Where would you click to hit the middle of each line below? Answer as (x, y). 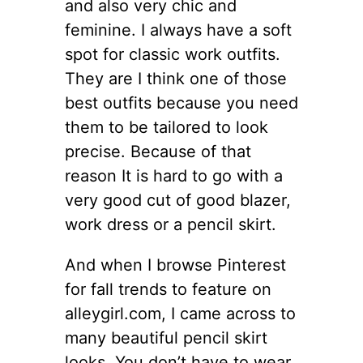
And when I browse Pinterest (175, 265)
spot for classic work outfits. (173, 54)
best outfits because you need (181, 102)
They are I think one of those (176, 78)
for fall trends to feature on (168, 289)
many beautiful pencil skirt (166, 337)
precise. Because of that (158, 151)
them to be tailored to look (167, 127)
